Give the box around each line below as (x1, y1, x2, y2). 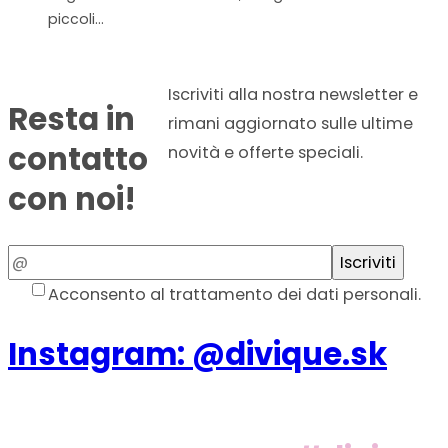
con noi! (8, 177, 136, 221)
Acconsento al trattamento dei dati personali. (47, 283, 421, 307)
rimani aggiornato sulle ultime (167, 111, 413, 135)
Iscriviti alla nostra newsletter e (167, 82, 418, 106)
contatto (8, 137, 148, 181)
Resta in (8, 97, 135, 141)
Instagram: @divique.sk (8, 333, 387, 377)
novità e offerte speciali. (167, 140, 363, 164)
